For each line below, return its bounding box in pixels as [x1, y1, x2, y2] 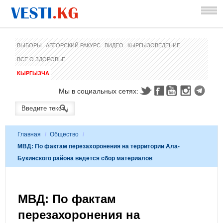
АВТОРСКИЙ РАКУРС [46, 42, 101, 48]
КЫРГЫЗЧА [17, 70, 49, 76]
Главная [17, 131, 41, 138]
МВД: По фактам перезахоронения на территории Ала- [17, 143, 180, 150]
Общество [50, 131, 79, 138]
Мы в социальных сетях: [59, 87, 138, 95]
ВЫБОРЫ [17, 42, 42, 48]
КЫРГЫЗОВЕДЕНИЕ [127, 42, 180, 48]
